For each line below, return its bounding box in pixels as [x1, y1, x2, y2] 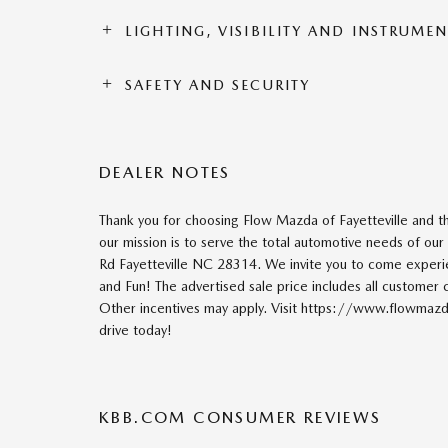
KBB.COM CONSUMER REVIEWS [99, 408, 382, 428]
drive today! [99, 322, 172, 339]
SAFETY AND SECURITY [125, 77, 311, 94]
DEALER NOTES [99, 163, 231, 183]
